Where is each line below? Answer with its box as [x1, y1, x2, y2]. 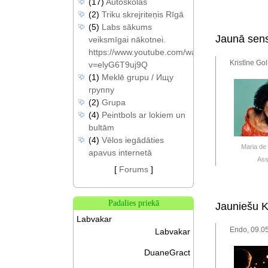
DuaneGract [144, 248, 190, 257]
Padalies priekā [108, 199, 159, 208]
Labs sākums [102, 22, 152, 32]
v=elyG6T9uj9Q [89, 60, 148, 69]
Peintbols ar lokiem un [102, 110, 185, 120]
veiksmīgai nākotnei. [89, 35, 166, 44]
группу [89, 85, 114, 95]
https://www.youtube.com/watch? [89, 47, 212, 57]
